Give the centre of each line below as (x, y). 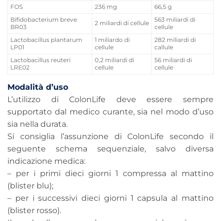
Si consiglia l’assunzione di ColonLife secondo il (110, 137)
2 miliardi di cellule (122, 23)
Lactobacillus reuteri (40, 60)
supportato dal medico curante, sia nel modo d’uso (110, 112)
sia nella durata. (37, 124)
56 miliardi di (173, 60)
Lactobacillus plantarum (46, 40)
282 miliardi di (175, 40)
